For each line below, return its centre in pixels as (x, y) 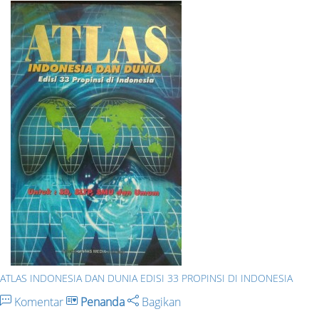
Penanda (103, 302)
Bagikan (160, 302)
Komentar (39, 302)
